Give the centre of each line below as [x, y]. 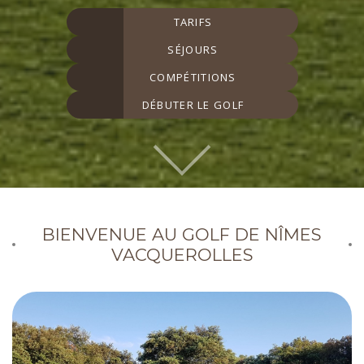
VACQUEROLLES [182, 255]
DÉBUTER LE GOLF [193, 104]
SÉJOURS [193, 49]
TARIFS [193, 22]
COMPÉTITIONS [193, 77]
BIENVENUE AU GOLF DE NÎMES [182, 235]
